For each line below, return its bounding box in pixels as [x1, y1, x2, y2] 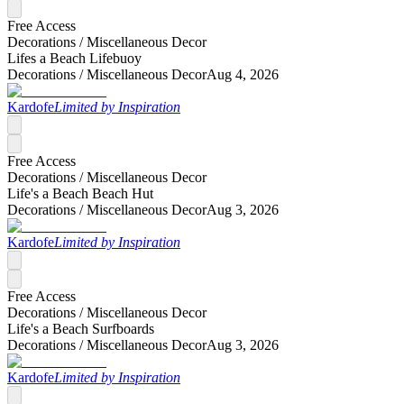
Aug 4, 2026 [207, 66, 279, 82]
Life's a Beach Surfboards [7, 320, 154, 336]
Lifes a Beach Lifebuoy [7, 50, 142, 66]
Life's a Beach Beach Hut [7, 185, 153, 201]
